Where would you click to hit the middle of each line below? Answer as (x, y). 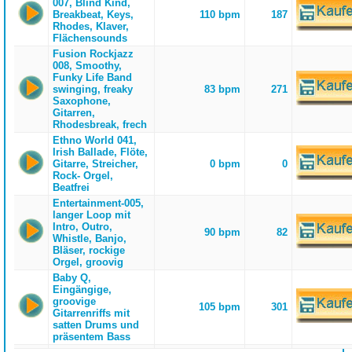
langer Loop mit (91, 215)
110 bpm (220, 15)
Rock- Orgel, (82, 176)
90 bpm (223, 232)
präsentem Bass (91, 337)
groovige (74, 301)
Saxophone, (81, 101)
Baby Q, (71, 278)
